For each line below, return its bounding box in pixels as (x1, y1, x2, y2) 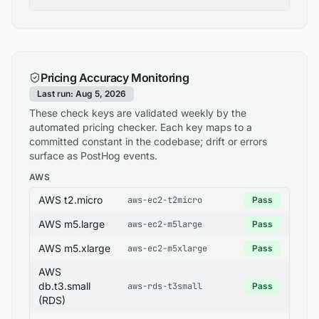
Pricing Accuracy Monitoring (41, 70, 189, 85)
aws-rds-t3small (127, 281, 202, 292)
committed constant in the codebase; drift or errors (29, 135, 267, 147)
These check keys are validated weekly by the (29, 107, 246, 119)
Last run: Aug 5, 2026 (37, 88, 126, 99)
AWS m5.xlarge (38, 242, 110, 254)
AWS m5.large (38, 218, 105, 230)
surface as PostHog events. (29, 150, 157, 162)
